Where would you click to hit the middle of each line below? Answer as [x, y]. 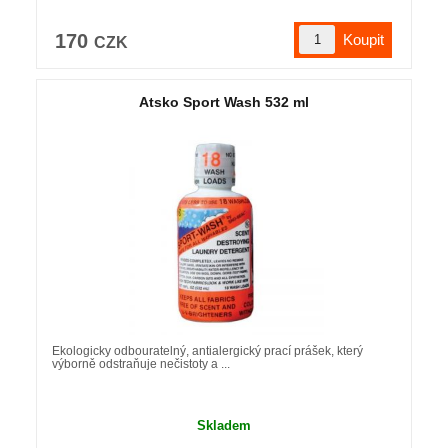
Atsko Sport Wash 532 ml [223, 101]
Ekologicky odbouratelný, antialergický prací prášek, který [207, 350]
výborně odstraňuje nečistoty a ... [140, 363]
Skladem [223, 425]
